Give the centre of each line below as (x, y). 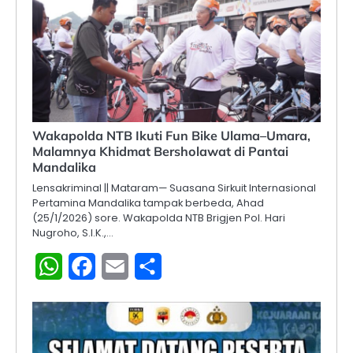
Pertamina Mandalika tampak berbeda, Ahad (148, 203)
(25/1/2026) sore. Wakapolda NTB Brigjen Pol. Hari (159, 217)
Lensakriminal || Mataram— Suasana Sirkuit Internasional (174, 188)
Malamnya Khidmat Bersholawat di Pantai (160, 151)
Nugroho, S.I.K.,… (73, 232)
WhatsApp (95, 266)
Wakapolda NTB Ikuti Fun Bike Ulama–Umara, (171, 135)
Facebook (126, 266)
